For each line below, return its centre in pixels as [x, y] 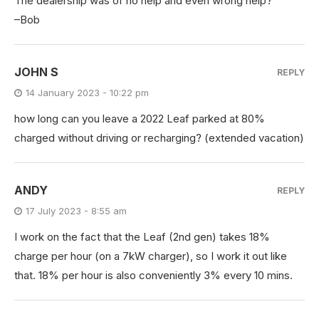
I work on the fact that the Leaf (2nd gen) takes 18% [142, 236]
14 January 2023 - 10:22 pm [87, 92]
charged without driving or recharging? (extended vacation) [159, 137]
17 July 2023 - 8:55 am [76, 210]
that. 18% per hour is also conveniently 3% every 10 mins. [153, 275]
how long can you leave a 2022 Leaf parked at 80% [140, 118]
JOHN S [36, 72]
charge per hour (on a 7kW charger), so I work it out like [151, 256]
